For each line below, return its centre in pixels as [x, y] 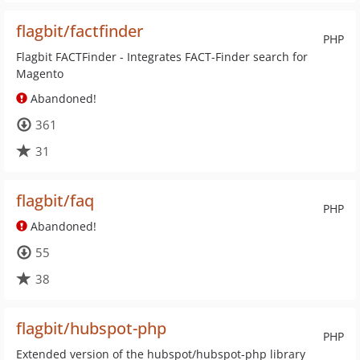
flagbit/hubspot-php [91, 328]
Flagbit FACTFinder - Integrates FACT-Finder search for [162, 57]
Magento [40, 74]
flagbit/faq [55, 200]
